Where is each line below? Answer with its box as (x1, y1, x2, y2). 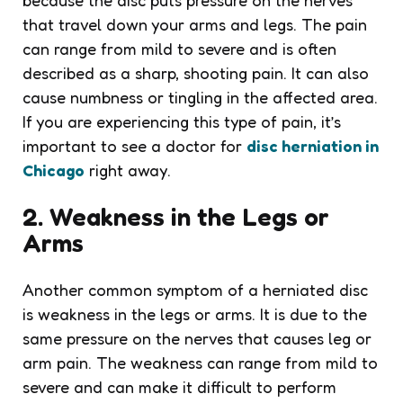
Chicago (22, 159, 85, 180)
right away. (85, 159, 171, 180)
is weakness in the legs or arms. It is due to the (22, 303, 367, 324)
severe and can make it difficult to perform (22, 376, 336, 397)
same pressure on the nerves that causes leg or (22, 327, 372, 348)
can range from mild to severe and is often (22, 38, 336, 58)
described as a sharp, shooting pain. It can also (22, 62, 369, 83)
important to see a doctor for (22, 135, 246, 156)
